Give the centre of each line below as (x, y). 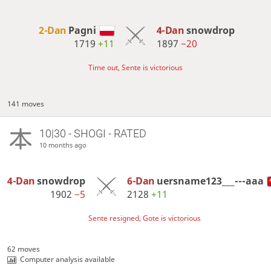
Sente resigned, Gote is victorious (145, 218)
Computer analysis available (68, 260)
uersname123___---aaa (211, 181)
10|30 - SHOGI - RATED (93, 134)
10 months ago (63, 145)
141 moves (26, 103)
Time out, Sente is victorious (135, 68)
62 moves (24, 249)
